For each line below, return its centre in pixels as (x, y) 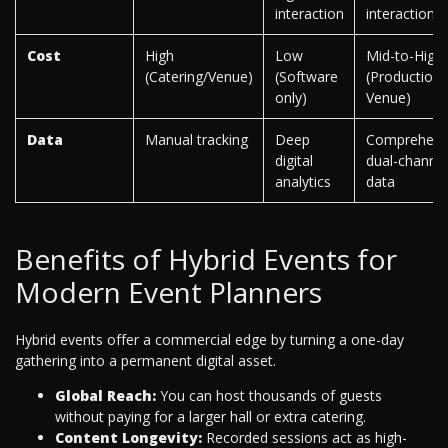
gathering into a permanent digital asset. (145, 361)
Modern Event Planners (168, 292)
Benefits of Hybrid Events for (206, 259)
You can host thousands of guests (269, 396)
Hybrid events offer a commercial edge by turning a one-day (209, 340)
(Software (306, 77)
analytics (302, 182)
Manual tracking (196, 140)
